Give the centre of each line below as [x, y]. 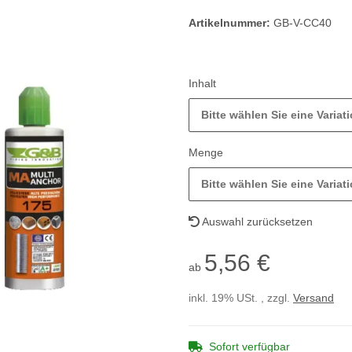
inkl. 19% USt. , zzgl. [241, 298]
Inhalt [204, 84]
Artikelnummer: [231, 23]
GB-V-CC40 [302, 23]
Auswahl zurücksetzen [256, 222]
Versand [313, 298]
